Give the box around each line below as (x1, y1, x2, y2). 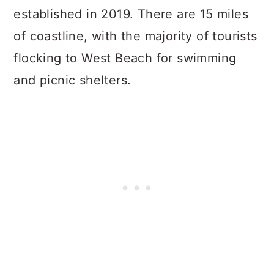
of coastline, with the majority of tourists (13, 29, 257, 43)
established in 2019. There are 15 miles (13, 7, 248, 21)
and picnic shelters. (13, 73, 131, 87)
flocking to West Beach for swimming (13, 51, 237, 65)
